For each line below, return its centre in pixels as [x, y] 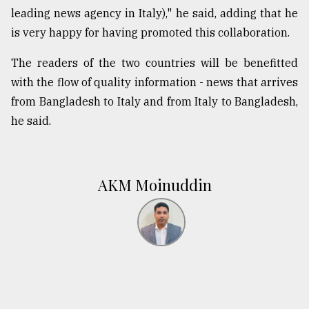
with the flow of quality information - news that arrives [154, 82]
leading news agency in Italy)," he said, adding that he [154, 13]
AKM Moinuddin [154, 185]
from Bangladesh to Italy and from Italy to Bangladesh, [154, 102]
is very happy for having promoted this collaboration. [150, 33]
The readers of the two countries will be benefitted [154, 63]
